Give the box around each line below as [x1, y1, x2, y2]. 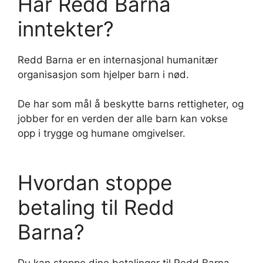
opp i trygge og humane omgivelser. [18, 127, 186, 140]
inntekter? [18, 16, 114, 41]
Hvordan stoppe [18, 170, 172, 195]
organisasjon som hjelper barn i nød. [18, 68, 189, 80]
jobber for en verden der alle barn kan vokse [18, 113, 228, 125]
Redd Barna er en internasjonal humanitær [18, 53, 218, 66]
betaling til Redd [18, 195, 174, 220]
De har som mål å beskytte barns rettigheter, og [18, 98, 244, 110]
